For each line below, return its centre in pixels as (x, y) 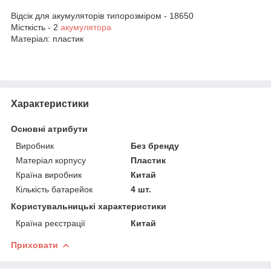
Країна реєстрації (51, 223)
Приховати (34, 245)
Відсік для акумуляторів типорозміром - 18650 (102, 15)
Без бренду (155, 145)
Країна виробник (49, 175)
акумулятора (86, 27)
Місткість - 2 (36, 27)
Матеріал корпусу (51, 160)
